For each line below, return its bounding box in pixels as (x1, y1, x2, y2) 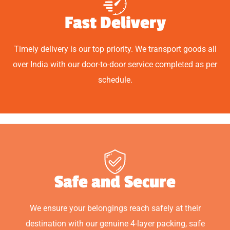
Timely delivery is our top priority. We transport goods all (13, 44, 217, 54)
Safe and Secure (54, 171, 176, 193)
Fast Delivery (64, 12, 166, 33)
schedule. (98, 74, 132, 85)
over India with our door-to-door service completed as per (13, 59, 217, 69)
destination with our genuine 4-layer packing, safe (25, 218, 205, 228)
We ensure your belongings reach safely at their (29, 203, 201, 213)
